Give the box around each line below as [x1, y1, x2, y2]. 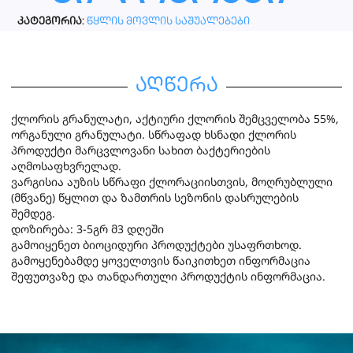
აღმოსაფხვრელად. [11, 158, 121, 173]
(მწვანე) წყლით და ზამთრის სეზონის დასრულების [11, 189, 299, 205]
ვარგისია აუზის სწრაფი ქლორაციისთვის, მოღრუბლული [11, 173, 333, 189]
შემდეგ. [11, 205, 55, 221]
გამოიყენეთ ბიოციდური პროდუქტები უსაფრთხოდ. [11, 236, 302, 252]
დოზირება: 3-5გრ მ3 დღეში [11, 221, 164, 236]
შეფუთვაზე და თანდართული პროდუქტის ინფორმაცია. [11, 268, 325, 284]
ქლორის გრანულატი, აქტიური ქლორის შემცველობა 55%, [11, 110, 339, 126]
